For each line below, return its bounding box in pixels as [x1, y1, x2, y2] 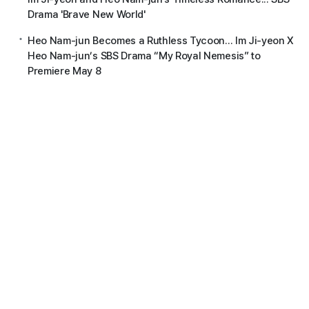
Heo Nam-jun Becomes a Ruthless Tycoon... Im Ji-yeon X [28, 34, 295, 47]
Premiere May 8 [28, 64, 101, 77]
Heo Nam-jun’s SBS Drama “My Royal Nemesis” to [28, 49, 261, 62]
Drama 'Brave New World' [28, 8, 146, 21]
